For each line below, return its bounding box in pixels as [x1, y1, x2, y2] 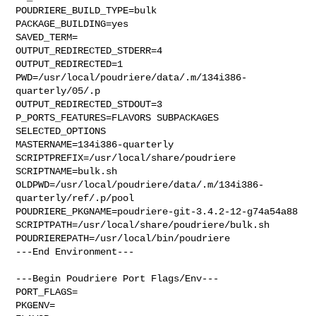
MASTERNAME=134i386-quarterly [16, 138, 174, 150]
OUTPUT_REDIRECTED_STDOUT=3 [16, 98, 163, 110]
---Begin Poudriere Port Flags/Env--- [16, 272, 219, 284]
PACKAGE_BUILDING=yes [16, 18, 129, 30]
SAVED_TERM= [16, 31, 78, 43]
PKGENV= [16, 299, 56, 311]
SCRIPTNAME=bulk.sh [16, 165, 118, 177]
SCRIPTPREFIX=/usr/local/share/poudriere [16, 152, 236, 164]
